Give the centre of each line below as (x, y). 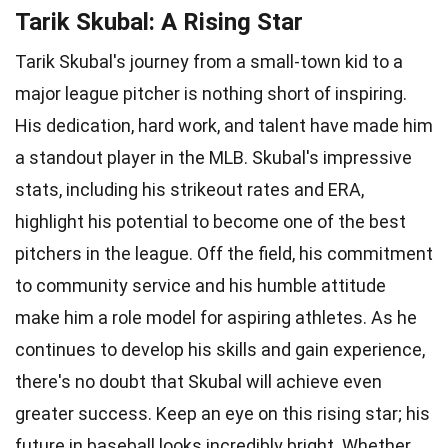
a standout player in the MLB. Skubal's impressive (213, 157)
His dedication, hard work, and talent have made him (224, 125)
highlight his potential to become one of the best (210, 221)
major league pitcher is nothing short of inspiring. (211, 93)
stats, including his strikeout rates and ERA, (189, 189)
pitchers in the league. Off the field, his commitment (224, 253)
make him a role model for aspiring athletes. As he (216, 317)
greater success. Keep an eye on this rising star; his (222, 413)
